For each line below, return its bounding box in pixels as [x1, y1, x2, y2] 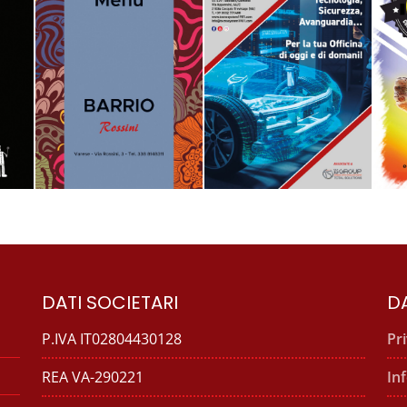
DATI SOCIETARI [42, 290, 178, 316]
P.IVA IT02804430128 [42, 329, 182, 350]
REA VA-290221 [42, 367, 144, 388]
